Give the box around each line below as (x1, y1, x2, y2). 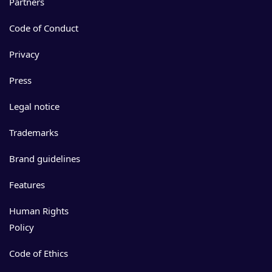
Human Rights (9, 205, 69, 217)
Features (9, 178, 45, 191)
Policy (9, 221, 34, 233)
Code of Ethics (9, 247, 68, 259)
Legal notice (9, 100, 59, 112)
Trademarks (9, 126, 58, 138)
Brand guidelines (9, 152, 80, 165)
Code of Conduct (9, 22, 78, 34)
